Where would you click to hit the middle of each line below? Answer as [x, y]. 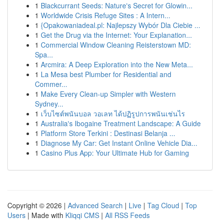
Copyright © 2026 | [38, 205]
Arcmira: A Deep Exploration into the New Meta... [117, 64]
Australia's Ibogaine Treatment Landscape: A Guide [121, 123]
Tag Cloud [163, 205]
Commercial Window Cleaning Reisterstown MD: [116, 45]
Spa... [44, 55]
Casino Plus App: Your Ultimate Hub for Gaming [115, 153]
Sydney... [49, 104]
